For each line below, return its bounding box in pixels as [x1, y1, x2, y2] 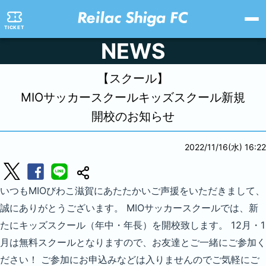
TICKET [4, 24, 24, 30]
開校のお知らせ [91, 109, 175, 123]
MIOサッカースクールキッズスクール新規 [21, 90, 245, 104]
